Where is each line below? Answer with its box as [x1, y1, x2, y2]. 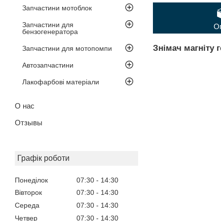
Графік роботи [17, 153, 70, 162]
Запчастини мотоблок [22, 3, 92, 12]
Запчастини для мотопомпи [22, 44, 112, 52]
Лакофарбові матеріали [22, 77, 99, 86]
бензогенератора [22, 27, 78, 36]
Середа [15, 201, 39, 210]
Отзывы [15, 118, 42, 127]
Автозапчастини [22, 61, 74, 69]
